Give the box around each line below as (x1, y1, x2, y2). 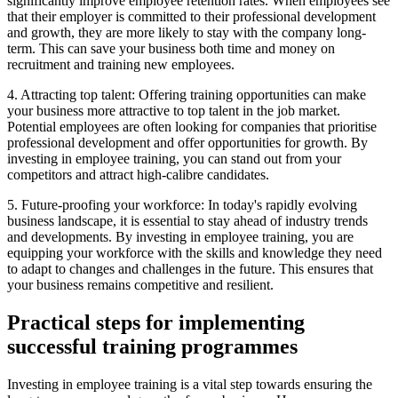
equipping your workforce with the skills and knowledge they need (7, 245, 382, 261)
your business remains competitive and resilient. (7, 277, 274, 293)
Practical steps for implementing (7, 311, 305, 335)
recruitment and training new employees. (7, 57, 235, 73)
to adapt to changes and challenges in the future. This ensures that (7, 261, 373, 277)
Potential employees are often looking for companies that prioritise (7, 119, 377, 135)
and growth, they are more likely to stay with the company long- (7, 25, 366, 41)
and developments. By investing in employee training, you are (7, 229, 354, 245)
